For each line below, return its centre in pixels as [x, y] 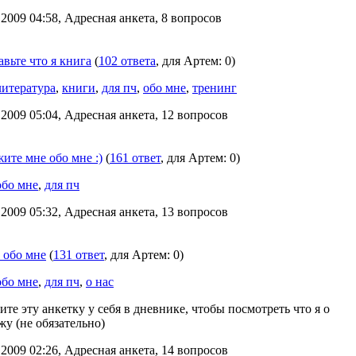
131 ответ [79, 255]
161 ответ [135, 158]
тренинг [215, 88]
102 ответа [127, 61]
